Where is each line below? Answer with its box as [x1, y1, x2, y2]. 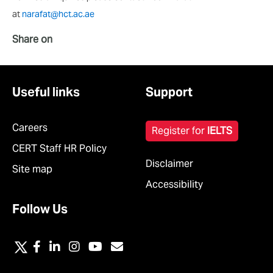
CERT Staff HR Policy [12, 141, 107, 155]
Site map [12, 162, 52, 175]
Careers [12, 121, 48, 134]
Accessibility [146, 177, 203, 191]
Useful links [12, 83, 80, 100]
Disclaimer [146, 157, 193, 170]
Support [146, 83, 193, 100]
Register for [152, 124, 207, 137]
